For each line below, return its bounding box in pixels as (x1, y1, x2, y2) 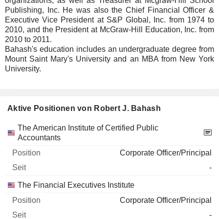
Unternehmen (7, 123, 54, 131)
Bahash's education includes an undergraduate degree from (5, 45, 214, 53)
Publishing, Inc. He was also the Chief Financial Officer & (5, 6, 214, 14)
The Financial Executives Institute (18, 181, 134, 189)
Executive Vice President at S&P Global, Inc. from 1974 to (5, 16, 214, 24)
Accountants (18, 133, 61, 142)
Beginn (92, 123, 117, 131)
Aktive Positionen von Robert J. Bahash (7, 104, 161, 112)
